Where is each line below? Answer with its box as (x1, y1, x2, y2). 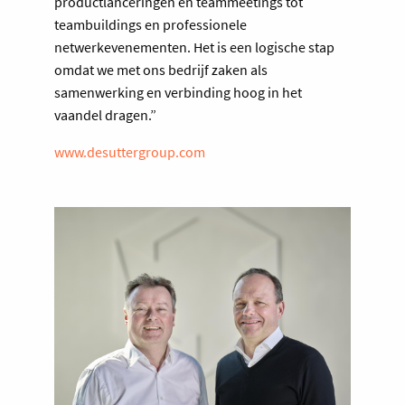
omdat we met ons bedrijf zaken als (54, 60, 268, 79)
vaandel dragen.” (54, 105, 156, 124)
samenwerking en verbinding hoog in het (54, 82, 302, 101)
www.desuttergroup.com (54, 142, 205, 161)
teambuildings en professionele (54, 14, 247, 33)
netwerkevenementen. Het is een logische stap (54, 37, 334, 56)
